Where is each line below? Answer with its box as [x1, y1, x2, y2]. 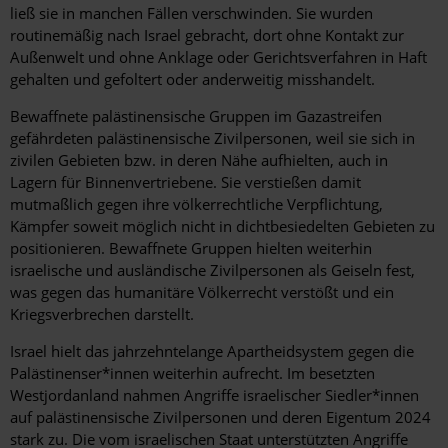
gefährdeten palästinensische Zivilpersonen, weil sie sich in [10, 128, 415, 149]
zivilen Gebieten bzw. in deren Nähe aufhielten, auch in [10, 150, 388, 171]
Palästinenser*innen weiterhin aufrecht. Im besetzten [10, 363, 375, 384]
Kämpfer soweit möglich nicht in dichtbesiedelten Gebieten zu [10, 216, 435, 237]
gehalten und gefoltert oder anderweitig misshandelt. [10, 69, 375, 90]
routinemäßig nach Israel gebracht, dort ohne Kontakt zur [10, 25, 404, 46]
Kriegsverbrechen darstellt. [10, 304, 198, 325]
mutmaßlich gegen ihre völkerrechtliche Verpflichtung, [10, 194, 383, 215]
